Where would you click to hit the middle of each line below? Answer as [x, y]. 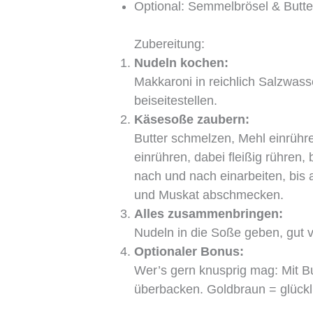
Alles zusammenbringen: [209, 213]
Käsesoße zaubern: [192, 119]
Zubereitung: [170, 44]
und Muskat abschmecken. [209, 195]
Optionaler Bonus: [189, 251]
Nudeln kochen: [182, 63]
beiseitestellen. [176, 100]
